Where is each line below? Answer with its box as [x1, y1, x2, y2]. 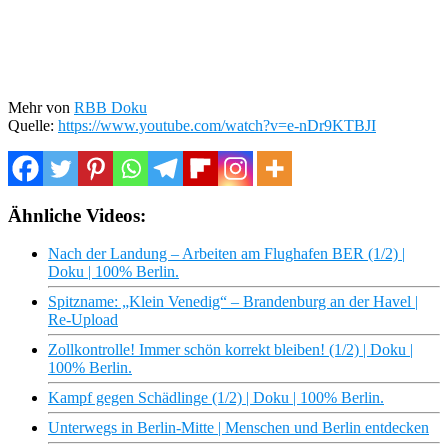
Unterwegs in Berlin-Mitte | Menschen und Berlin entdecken [48, 419, 429, 437]
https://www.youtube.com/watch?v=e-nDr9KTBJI [58, 116, 376, 134]
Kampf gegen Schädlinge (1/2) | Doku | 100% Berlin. [48, 389, 384, 407]
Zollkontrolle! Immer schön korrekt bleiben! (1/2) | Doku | [48, 341, 413, 359]
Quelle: [8, 116, 58, 134]
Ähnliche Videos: [8, 204, 146, 226]
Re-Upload [48, 311, 118, 329]
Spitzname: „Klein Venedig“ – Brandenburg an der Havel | [48, 293, 418, 311]
